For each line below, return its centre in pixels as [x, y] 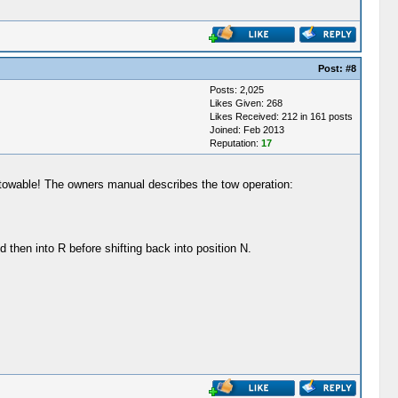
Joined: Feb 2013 [247, 130]
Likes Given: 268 [246, 103]
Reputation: [235, 143]
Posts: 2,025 [236, 90]
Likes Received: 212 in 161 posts [281, 116]
